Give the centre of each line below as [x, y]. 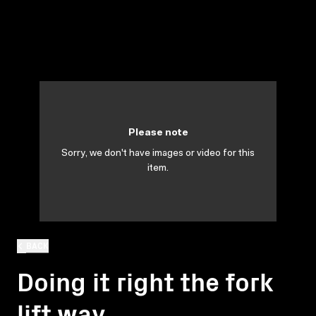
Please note [158, 133]
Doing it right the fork [145, 280]
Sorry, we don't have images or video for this [158, 154]
